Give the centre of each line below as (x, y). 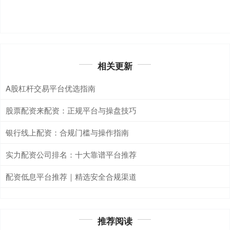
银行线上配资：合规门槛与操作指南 (67, 132)
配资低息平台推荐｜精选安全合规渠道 (71, 176)
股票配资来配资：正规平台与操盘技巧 (71, 110)
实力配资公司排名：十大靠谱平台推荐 (71, 154)
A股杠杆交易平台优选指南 (51, 88)
